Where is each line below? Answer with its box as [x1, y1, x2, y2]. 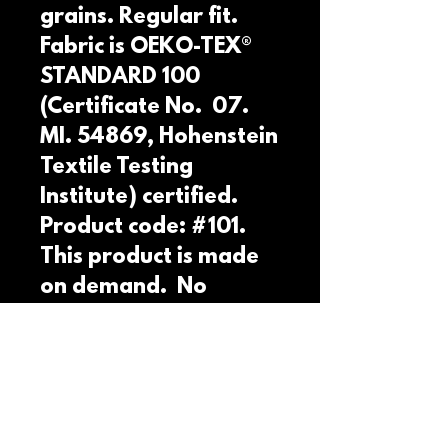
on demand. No [40, 275, 207, 300]
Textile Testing [40, 155, 193, 180]
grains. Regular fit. [40, 5, 238, 30]
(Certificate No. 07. [40, 95, 249, 120]
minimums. [40, 305, 155, 330]
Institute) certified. [40, 185, 238, 210]
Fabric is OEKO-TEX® [40, 35, 252, 60]
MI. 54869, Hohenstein [40, 125, 278, 150]
